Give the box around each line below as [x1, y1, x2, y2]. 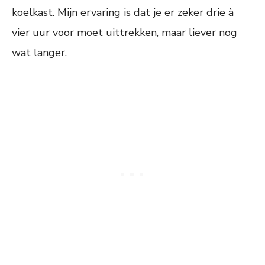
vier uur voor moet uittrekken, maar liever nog [12, 25, 237, 40]
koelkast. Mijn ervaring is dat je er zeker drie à [12, 5, 234, 20]
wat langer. [12, 46, 67, 60]
